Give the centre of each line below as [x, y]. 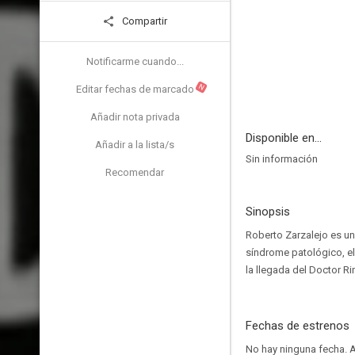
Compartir [143, 21]
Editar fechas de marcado [135, 89]
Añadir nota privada [135, 117]
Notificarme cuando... [135, 61]
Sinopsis [268, 212]
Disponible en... [284, 138]
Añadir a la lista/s [135, 145]
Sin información [282, 159]
